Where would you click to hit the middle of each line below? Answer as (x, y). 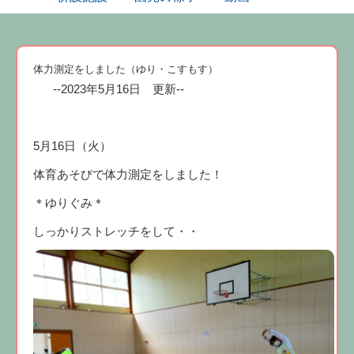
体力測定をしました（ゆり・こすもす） (126, 69)
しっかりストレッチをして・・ (116, 232)
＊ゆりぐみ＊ (69, 203)
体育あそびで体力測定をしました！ (128, 175)
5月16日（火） (72, 146)
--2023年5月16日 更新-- (119, 89)
